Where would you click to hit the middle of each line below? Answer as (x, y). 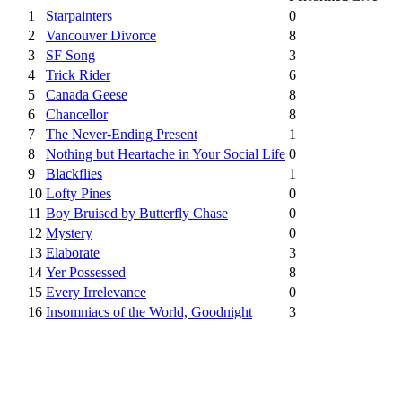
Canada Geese (87, 94)
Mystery (69, 232)
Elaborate (73, 252)
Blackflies (74, 173)
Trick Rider (78, 74)
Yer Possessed (86, 272)
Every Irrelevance (96, 292)
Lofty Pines (79, 193)
